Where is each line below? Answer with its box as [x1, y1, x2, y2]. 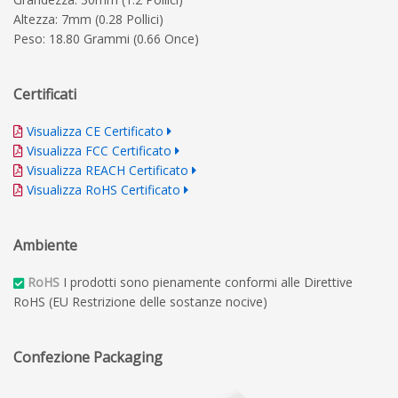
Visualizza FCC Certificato [27, 142, 171, 160]
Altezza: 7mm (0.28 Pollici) [13, 11, 163, 28]
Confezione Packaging [13, 347, 163, 368]
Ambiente [13, 235, 77, 256]
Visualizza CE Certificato [27, 123, 163, 140]
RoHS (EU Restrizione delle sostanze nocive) [13, 293, 267, 311]
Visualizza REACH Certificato [27, 162, 188, 179]
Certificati [13, 84, 76, 105]
